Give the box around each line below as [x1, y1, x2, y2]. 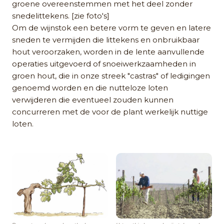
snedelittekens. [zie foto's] [12, 10, 109, 20]
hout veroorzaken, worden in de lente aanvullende [12, 46, 204, 56]
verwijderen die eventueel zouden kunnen [12, 94, 173, 104]
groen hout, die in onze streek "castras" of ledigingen [12, 70, 210, 80]
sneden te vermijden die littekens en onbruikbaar [12, 34, 199, 44]
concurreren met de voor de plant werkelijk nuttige [12, 106, 208, 116]
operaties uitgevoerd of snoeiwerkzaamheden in [12, 58, 196, 68]
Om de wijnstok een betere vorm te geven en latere [12, 22, 211, 32]
